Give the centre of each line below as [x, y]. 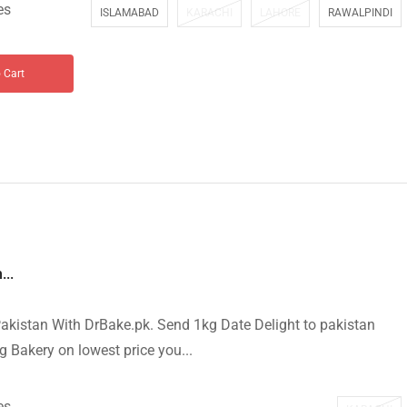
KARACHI [209, 13]
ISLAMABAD [129, 13]
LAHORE [280, 13]
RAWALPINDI [360, 13]
